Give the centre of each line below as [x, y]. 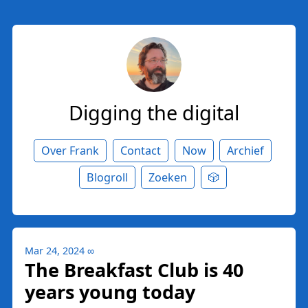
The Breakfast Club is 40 [134, 269]
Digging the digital [154, 112]
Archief [246, 150]
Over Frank [70, 150]
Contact [140, 150]
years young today [110, 291]
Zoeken [168, 177]
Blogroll [107, 177]
